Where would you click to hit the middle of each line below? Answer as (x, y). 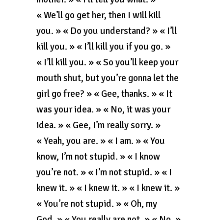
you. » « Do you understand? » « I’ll (107, 31)
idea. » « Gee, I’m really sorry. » (98, 125)
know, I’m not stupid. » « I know (98, 157)
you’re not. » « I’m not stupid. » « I (104, 172)
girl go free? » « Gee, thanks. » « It (104, 94)
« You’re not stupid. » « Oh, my (97, 204)
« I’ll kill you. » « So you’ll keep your (107, 62)
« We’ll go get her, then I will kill (98, 15)
